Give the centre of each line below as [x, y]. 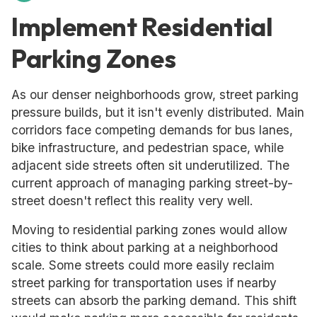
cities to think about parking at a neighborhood [145, 247]
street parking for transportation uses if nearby [144, 283]
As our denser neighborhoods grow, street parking [155, 94]
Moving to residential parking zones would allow [149, 230]
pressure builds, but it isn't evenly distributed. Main [158, 112]
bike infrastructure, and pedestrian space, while [148, 148]
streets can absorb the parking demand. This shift [154, 300]
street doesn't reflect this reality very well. [132, 201]
